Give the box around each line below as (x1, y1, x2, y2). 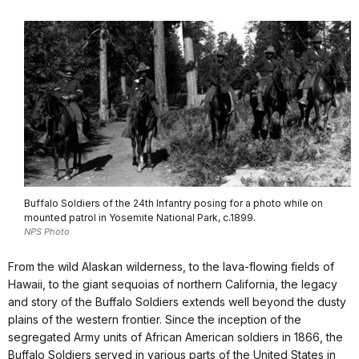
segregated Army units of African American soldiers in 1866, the (8, 330, 343, 345)
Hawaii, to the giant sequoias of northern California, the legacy (8, 277, 337, 292)
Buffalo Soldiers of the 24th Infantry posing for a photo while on (24, 196, 323, 209)
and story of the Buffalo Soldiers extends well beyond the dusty (8, 295, 346, 309)
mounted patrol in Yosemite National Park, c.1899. (24, 211, 256, 224)
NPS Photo (24, 225, 70, 237)
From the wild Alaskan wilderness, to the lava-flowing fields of (8, 260, 334, 274)
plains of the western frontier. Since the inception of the (8, 313, 301, 327)
